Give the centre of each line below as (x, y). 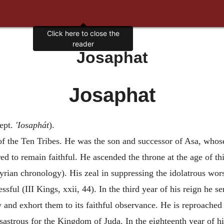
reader (83, 44)
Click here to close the (83, 33)
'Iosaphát (32, 125)
